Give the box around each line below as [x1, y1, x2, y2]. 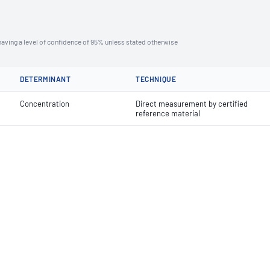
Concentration [20, 99, 69, 108]
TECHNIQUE [136, 75, 177, 83]
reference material [136, 108, 200, 118]
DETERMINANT [20, 75, 71, 83]
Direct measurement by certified [136, 99, 248, 108]
